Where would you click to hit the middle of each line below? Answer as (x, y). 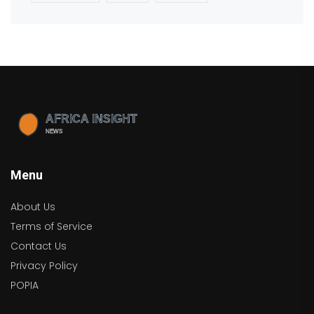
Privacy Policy (44, 266)
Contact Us (39, 246)
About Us (33, 207)
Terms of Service (52, 227)
